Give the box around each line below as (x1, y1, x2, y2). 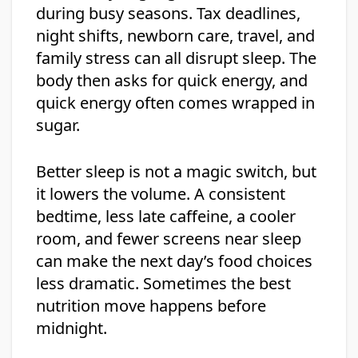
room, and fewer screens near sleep (36, 228, 301, 250)
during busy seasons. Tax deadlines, (36, 2, 300, 25)
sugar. (36, 114, 80, 137)
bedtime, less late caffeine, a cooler (36, 205, 296, 228)
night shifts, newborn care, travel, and (36, 25, 315, 47)
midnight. (36, 317, 107, 340)
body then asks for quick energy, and (36, 70, 308, 92)
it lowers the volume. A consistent (36, 183, 285, 205)
